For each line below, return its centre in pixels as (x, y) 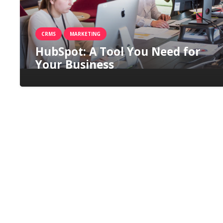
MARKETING (85, 34)
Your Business (74, 65)
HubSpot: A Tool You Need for (118, 52)
